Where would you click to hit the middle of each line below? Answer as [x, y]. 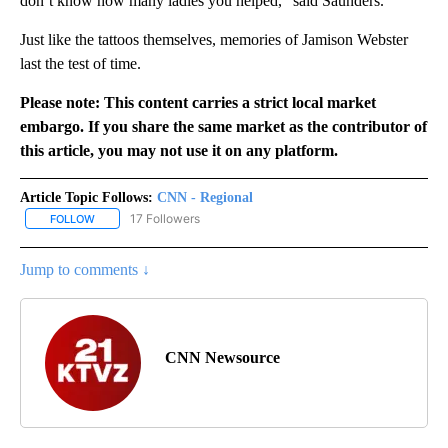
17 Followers [165, 218]
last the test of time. [80, 63]
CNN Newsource [222, 357]
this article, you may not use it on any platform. [179, 150]
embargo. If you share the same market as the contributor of [223, 126]
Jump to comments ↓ [85, 269]
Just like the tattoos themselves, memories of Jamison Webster [214, 39]
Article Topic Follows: [86, 197]
